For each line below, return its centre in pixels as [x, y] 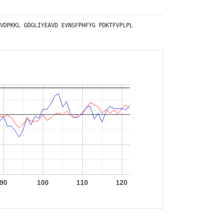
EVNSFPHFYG [78, 25]
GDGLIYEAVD [41, 25]
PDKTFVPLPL [116, 25]
